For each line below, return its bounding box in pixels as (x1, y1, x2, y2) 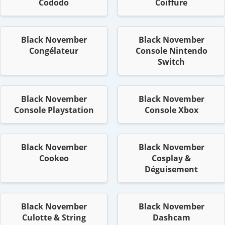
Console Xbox (144, 104, 198, 116)
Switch (158, 56, 185, 68)
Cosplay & (152, 153, 191, 164)
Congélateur (29, 45, 78, 57)
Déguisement (145, 164, 198, 175)
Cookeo (39, 153, 69, 164)
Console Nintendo (135, 45, 207, 57)
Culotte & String (22, 212, 86, 223)
